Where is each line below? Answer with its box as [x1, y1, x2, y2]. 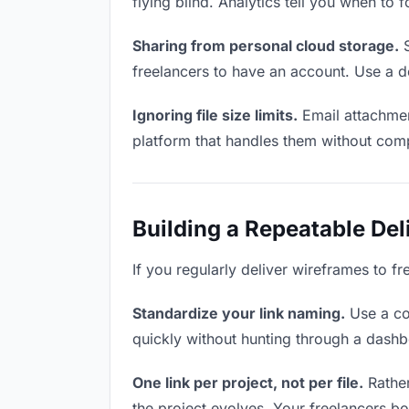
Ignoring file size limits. [132, 106, 298, 124]
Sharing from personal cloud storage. [132, 37, 399, 55]
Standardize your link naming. [132, 304, 345, 322]
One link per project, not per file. [132, 373, 363, 392]
